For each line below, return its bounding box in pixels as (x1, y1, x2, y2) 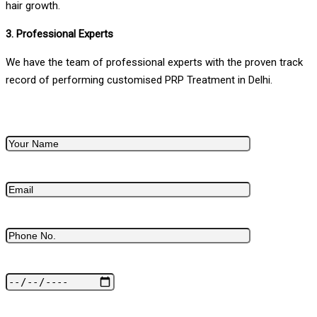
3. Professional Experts (6, 27, 113, 40)
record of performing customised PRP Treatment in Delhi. (6, 73, 272, 86)
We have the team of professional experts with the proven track (6, 55, 303, 69)
